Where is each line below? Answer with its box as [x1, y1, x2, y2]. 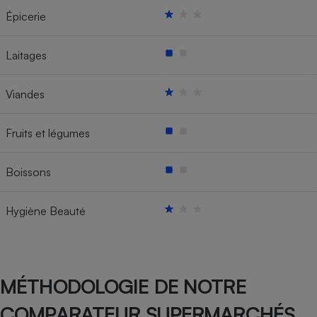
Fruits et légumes [6, 125, 90, 140]
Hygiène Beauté [6, 203, 86, 218]
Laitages [6, 47, 47, 62]
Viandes [6, 86, 45, 101]
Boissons [6, 164, 51, 179]
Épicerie [6, 8, 46, 23]
